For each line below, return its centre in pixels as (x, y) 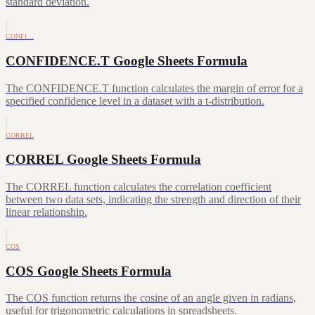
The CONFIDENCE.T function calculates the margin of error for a (154, 88)
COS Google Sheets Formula (89, 271)
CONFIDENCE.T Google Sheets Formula (127, 60)
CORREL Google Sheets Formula (103, 160)
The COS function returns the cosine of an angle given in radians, (151, 298)
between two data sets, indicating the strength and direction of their (153, 199)
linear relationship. (46, 212)
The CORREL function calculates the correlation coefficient (139, 187)
